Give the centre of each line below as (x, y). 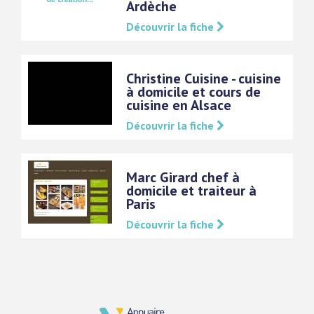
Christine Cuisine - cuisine (204, 78)
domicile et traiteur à (191, 191)
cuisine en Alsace (179, 105)
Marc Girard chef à (183, 177)
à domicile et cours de (193, 92)
